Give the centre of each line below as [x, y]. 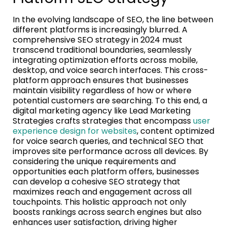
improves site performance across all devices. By [110, 151]
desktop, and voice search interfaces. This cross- [110, 70]
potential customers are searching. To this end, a [110, 100]
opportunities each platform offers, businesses [106, 171]
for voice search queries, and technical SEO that [108, 141]
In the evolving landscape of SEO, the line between [113, 19]
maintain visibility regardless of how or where [102, 90]
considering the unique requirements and [94, 161]
